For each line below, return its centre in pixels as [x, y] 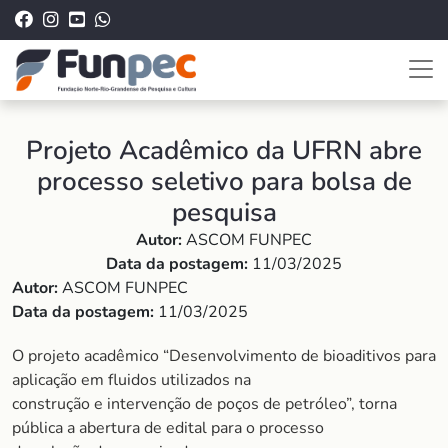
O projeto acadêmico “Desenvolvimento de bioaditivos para [224, 356]
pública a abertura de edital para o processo [168, 428]
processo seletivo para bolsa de [224, 181]
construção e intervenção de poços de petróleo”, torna [204, 404]
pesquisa [224, 212]
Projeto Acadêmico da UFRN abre [224, 150]
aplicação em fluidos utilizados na [131, 380]
